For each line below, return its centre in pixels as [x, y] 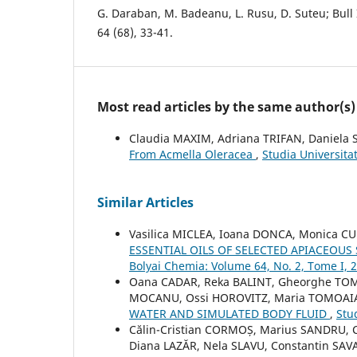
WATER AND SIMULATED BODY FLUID [229, 313]
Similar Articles [145, 202]
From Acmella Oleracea [192, 154]
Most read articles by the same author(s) [226, 106]
